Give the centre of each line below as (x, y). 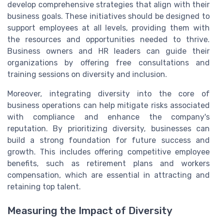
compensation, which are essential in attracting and (108, 175)
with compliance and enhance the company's (108, 117)
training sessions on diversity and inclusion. (87, 75)
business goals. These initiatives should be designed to (108, 16)
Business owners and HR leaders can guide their (108, 51)
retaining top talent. (44, 187)
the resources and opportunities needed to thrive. (108, 40)
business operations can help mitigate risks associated (108, 106)
